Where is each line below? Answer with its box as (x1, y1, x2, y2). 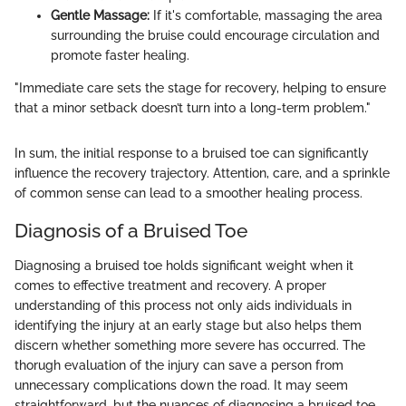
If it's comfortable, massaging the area (150, 8, 382, 24)
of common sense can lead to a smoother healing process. (14, 186, 362, 201)
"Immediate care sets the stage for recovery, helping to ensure (14, 81, 386, 96)
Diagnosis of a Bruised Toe (14, 219, 247, 243)
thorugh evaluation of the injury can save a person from (14, 357, 343, 372)
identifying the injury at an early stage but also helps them (14, 317, 362, 333)
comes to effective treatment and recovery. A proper (14, 277, 326, 293)
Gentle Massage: (51, 8, 150, 24)
